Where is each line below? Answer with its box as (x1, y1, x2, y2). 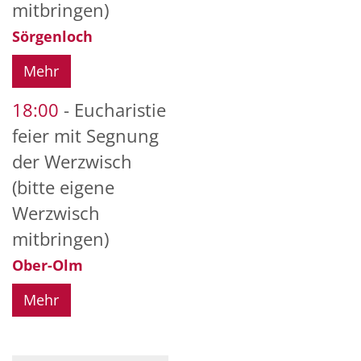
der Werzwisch (12, 149, 132, 173)
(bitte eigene (12, 175, 114, 199)
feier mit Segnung (12, 123, 159, 147)
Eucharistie (74, 98, 166, 122)
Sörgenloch (12, 26, 93, 46)
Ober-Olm (12, 255, 83, 275)
